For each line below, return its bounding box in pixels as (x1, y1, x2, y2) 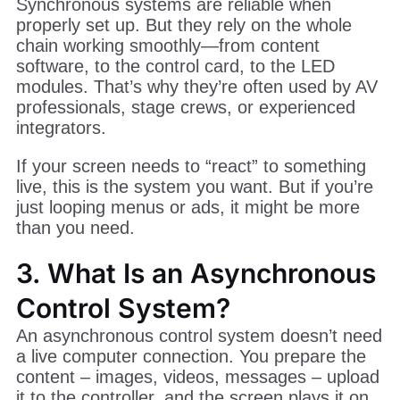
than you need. (15, 217, 135, 237)
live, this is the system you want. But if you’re (15, 176, 373, 196)
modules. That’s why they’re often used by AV (15, 76, 378, 96)
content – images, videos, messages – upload (15, 366, 379, 387)
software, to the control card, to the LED (15, 55, 335, 76)
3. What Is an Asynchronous (15, 256, 376, 289)
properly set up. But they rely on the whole (15, 14, 352, 35)
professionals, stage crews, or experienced (15, 96, 355, 117)
